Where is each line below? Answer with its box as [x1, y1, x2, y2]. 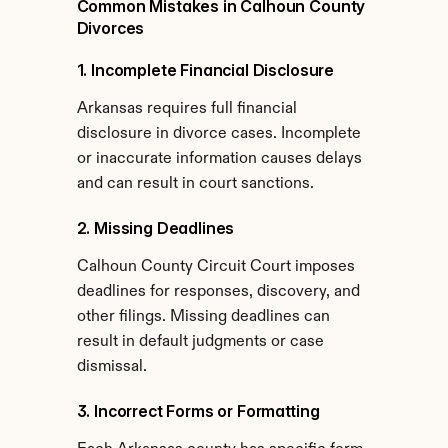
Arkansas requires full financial [76, 101, 297, 117]
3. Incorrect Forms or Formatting [76, 401, 320, 421]
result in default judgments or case [76, 334, 324, 350]
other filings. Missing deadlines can [76, 309, 330, 325]
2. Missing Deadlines [76, 218, 235, 238]
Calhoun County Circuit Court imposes [76, 259, 355, 275]
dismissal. [76, 359, 147, 375]
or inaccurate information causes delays [76, 151, 362, 167]
